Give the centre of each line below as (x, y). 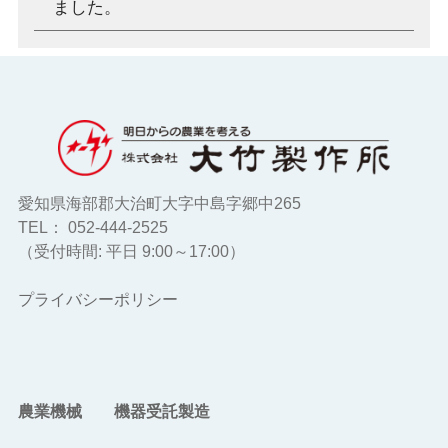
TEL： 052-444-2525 (92, 228)
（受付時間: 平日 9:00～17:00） (131, 252)
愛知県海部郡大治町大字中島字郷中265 (159, 204)
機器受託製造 (161, 412)
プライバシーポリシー (97, 300)
